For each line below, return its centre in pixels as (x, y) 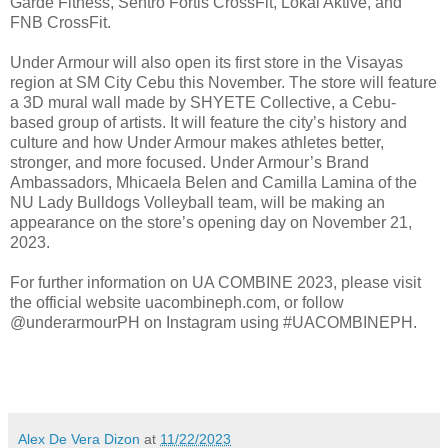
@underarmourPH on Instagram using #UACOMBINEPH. (213, 323)
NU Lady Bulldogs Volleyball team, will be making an (197, 203)
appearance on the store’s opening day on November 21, (211, 223)
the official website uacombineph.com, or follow (177, 303)
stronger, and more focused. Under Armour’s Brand (189, 163)
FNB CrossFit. (60, 23)
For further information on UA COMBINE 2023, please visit (215, 283)
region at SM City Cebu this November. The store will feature (223, 83)
